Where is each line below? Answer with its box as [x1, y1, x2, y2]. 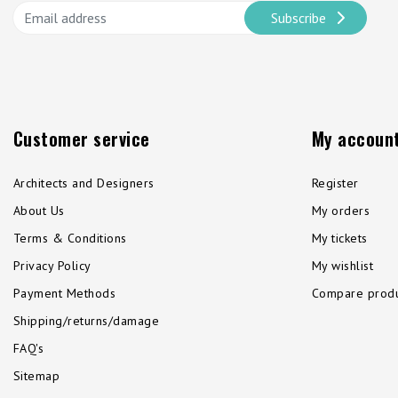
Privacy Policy [13, 258, 92, 275]
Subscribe [271, 8, 326, 27]
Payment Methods [13, 285, 116, 302]
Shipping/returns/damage [13, 313, 160, 330]
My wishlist [312, 258, 374, 275]
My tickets [312, 230, 368, 247]
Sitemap [13, 368, 60, 385]
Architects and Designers [13, 175, 155, 192]
